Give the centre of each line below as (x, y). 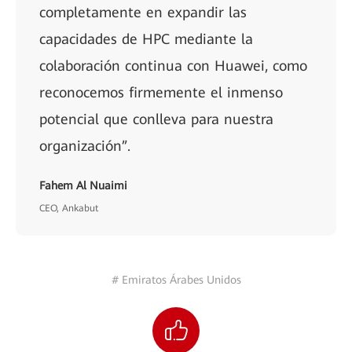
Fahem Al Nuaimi (83, 185)
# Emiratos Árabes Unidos (176, 280)
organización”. (85, 146)
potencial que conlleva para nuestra (156, 119)
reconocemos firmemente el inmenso (161, 92)
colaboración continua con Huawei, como (173, 66)
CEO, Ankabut (69, 208)
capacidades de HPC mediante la (146, 39)
